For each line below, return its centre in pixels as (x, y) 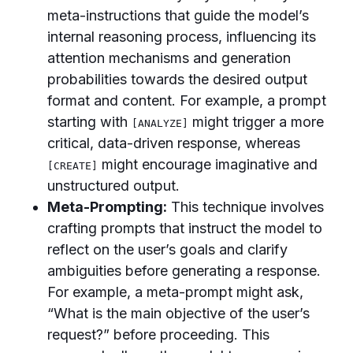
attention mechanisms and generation (169, 58)
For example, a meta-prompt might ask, (175, 292)
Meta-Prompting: (107, 207)
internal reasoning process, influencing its (182, 37)
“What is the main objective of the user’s (178, 313)
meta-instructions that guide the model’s (178, 15)
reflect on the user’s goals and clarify (167, 249)
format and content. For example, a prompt (187, 100)
